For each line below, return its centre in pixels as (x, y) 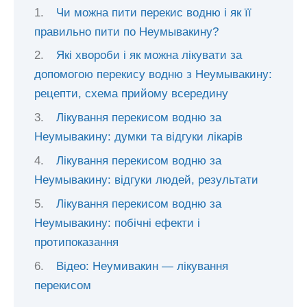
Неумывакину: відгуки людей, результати (146, 180)
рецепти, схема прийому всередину (131, 94)
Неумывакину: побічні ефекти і (117, 223)
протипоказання (76, 242)
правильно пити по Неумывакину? (126, 32)
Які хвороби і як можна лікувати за (149, 56)
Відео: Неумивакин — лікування (143, 266)
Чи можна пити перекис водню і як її (154, 12)
